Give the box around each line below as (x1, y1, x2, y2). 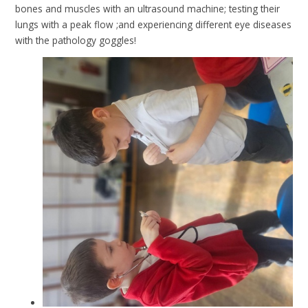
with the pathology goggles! (15, 33, 140, 47)
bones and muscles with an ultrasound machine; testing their (15, 1, 280, 15)
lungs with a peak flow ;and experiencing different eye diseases (15, 17, 292, 31)
